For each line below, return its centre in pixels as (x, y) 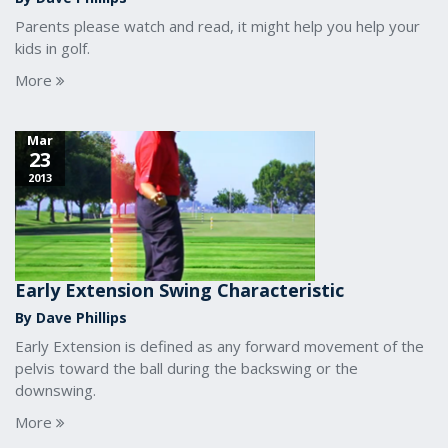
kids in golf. (52, 48)
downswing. (55, 390)
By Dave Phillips (71, 317)
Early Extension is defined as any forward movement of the (219, 346)
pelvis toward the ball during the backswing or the (186, 368)
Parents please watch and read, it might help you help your (217, 26)
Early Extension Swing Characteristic (179, 290)
